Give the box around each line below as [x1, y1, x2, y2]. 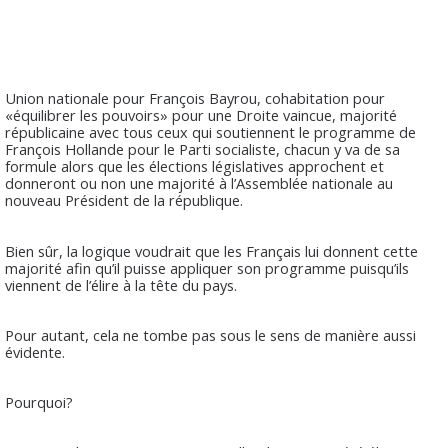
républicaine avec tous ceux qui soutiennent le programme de [5, 122, 416, 143]
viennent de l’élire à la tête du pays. [5, 274, 237, 295]
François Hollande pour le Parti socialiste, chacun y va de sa [5, 139, 400, 160]
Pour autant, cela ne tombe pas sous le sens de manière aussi [5, 324, 416, 345]
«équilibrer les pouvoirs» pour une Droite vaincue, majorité [5, 105, 397, 126]
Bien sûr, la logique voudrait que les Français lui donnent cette [5, 240, 418, 261]
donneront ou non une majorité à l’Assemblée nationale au [5, 173, 393, 194]
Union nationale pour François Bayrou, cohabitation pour [5, 88, 385, 109]
